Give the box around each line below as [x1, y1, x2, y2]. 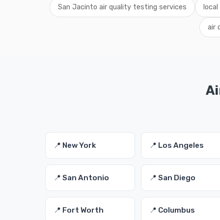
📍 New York [54, 141, 96, 150]
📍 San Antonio [54, 173, 109, 182]
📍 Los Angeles [149, 141, 204, 150]
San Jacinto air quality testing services [58, 3, 187, 11]
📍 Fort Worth [54, 206, 104, 215]
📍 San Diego [149, 173, 196, 182]
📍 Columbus [149, 206, 195, 215]
